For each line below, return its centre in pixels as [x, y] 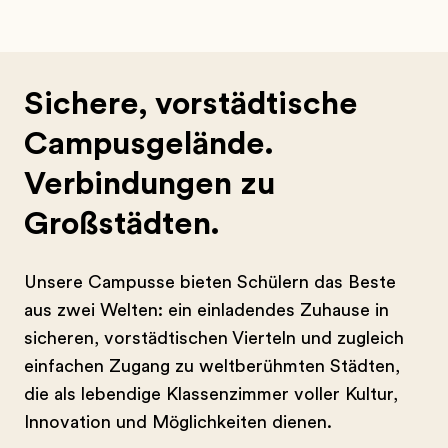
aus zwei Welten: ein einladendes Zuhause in [206, 310]
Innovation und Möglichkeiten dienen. [178, 422]
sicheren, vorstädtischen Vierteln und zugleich [214, 338]
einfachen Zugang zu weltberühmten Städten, [212, 366]
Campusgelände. [149, 143]
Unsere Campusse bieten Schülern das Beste [210, 282]
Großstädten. [122, 223]
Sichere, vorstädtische [191, 103]
